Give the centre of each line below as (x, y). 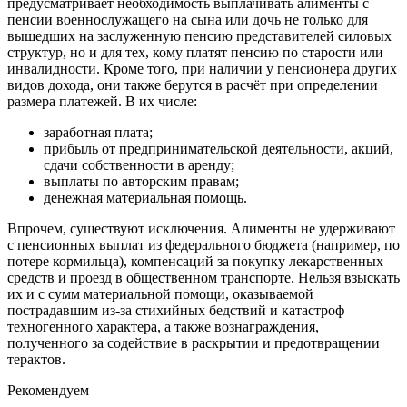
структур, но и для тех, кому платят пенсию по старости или (195, 52)
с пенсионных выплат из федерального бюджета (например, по (203, 244)
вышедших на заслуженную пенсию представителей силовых (199, 35)
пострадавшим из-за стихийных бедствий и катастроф (176, 310)
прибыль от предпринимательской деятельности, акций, (218, 148)
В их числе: (159, 101)
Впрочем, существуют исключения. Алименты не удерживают (201, 228)
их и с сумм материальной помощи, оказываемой (160, 293)
